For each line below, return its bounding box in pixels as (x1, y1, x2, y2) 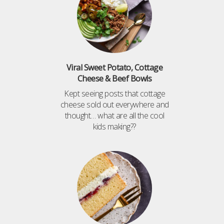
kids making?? (93, 121, 136, 132)
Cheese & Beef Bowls (77, 73, 152, 84)
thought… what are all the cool (64, 110, 164, 121)
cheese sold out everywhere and (60, 99, 169, 110)
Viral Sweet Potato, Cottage (66, 62, 163, 73)
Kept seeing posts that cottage (64, 88, 165, 99)
